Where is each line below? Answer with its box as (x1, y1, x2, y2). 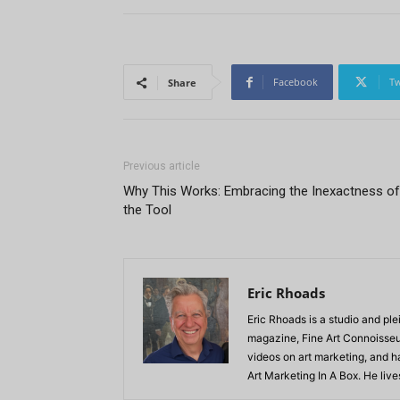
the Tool (123, 202, 171, 219)
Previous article (123, 160, 200, 173)
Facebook (273, 75, 318, 89)
